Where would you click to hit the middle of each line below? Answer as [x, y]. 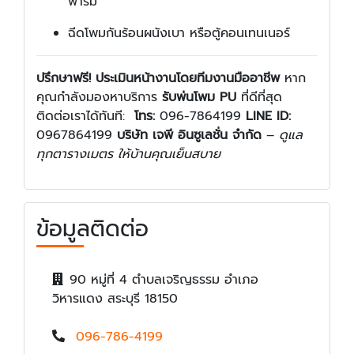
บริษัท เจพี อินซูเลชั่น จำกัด [189, 135]
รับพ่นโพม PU [199, 97]
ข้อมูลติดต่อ [92, 228]
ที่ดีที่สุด [259, 97]
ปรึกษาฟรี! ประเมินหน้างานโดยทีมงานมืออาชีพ [158, 78]
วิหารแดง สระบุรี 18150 [115, 298]
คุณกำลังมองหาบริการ [99, 97]
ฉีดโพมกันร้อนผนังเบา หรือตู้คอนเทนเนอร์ [179, 33]
